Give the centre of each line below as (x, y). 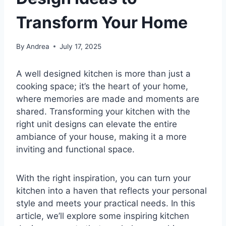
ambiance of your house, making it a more (101, 137)
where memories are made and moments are (108, 99)
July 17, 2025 (81, 47)
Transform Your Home (102, 22)
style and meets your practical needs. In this (106, 204)
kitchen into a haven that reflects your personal (111, 191)
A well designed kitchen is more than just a (103, 74)
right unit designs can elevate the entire (97, 124)
